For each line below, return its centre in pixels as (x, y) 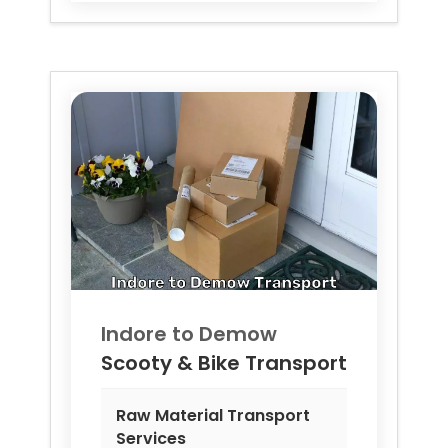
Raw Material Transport (213, 416)
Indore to (150, 334)
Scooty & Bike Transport (224, 363)
